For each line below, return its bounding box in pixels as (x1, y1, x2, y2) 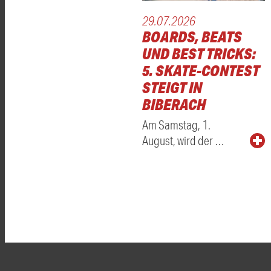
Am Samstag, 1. (142, 117, 211, 132)
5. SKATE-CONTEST (142, 61, 260, 80)
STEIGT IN (142, 78, 202, 97)
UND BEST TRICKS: (142, 44, 256, 64)
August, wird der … (142, 133, 224, 148)
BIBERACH (142, 95, 206, 114)
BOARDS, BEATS (142, 27, 242, 47)
